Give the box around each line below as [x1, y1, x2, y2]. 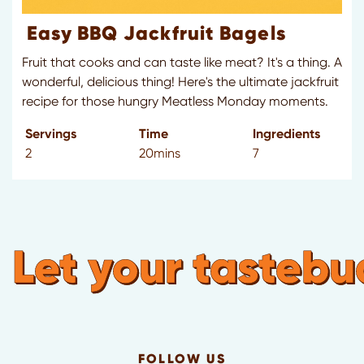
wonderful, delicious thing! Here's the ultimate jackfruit [22, 74, 339, 90]
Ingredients [253, 126, 320, 142]
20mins [139, 145, 180, 162]
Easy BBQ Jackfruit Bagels [27, 21, 286, 46]
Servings [25, 126, 76, 142]
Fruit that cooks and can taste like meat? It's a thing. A [22, 54, 342, 71]
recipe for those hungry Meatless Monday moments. [22, 93, 328, 110]
